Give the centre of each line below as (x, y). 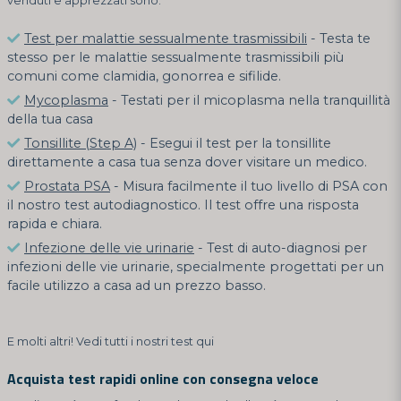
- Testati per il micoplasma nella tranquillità (249, 100)
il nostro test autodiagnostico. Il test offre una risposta (183, 205)
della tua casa (50, 119)
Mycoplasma (66, 100)
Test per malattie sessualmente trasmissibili (166, 38)
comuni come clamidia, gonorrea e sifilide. (144, 76)
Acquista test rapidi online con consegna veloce (163, 378)
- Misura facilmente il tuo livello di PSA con (249, 186)
